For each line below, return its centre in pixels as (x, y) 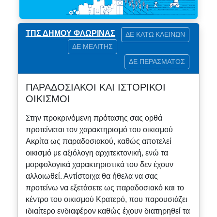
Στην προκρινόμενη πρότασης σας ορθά (94, 118)
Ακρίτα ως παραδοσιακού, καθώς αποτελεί (98, 141)
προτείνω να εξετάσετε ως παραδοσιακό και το (105, 187)
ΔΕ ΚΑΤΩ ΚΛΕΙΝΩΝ (155, 35)
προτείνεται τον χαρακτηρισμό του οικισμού (99, 129)
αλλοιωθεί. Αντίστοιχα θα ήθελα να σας (92, 176)
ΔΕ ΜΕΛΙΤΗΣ (93, 46)
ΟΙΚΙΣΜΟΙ (48, 99)
